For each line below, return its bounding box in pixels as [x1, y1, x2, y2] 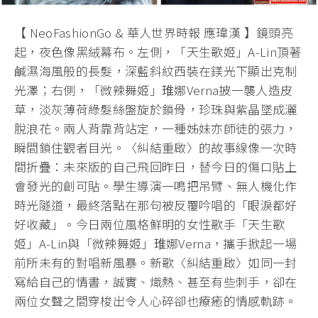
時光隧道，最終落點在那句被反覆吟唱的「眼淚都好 [14, 196, 297, 214]
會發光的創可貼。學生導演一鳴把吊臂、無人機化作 [14, 177, 297, 195]
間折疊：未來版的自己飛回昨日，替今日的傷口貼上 [14, 158, 297, 176]
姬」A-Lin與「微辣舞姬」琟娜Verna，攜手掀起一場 [14, 234, 297, 253]
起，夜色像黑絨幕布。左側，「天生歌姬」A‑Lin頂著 [14, 43, 302, 61]
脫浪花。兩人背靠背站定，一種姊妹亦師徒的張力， [14, 119, 297, 138]
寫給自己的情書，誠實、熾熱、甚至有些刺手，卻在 [14, 273, 297, 291]
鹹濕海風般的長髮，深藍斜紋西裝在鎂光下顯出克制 [14, 62, 297, 80]
